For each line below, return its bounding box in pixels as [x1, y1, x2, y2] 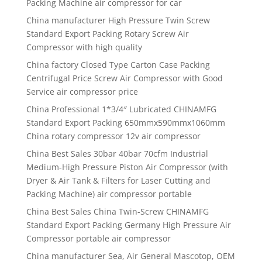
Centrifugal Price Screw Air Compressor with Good [26, 73, 223, 84]
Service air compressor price [26, 86, 138, 98]
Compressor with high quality [26, 42, 142, 53]
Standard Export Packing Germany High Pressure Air [26, 219, 231, 231]
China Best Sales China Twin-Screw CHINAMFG [26, 206, 209, 218]
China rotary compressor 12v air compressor [26, 130, 201, 142]
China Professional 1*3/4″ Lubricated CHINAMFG [26, 104, 216, 115]
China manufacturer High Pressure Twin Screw [26, 15, 210, 26]
